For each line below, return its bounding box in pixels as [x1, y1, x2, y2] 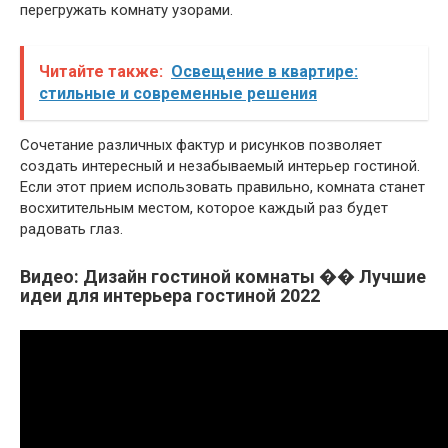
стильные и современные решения [39, 84, 317, 104]
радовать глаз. [20, 220, 123, 239]
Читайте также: [39, 62, 163, 82]
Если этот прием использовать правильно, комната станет [20, 178, 425, 197]
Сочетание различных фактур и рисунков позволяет [20, 136, 382, 155]
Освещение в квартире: [171, 62, 358, 82]
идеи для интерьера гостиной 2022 [20, 285, 320, 307]
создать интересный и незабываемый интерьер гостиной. [20, 157, 420, 176]
